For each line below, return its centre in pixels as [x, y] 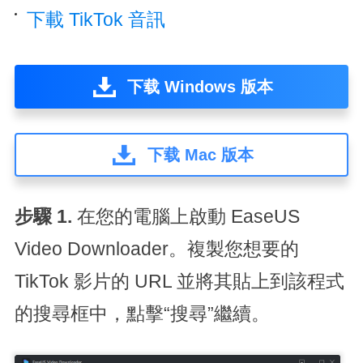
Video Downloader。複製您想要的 [156, 249]
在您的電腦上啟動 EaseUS [188, 217]
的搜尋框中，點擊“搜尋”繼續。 [142, 314]
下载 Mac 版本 [200, 155]
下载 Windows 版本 [200, 87]
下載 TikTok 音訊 [96, 20]
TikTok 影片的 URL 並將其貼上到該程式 [179, 282]
